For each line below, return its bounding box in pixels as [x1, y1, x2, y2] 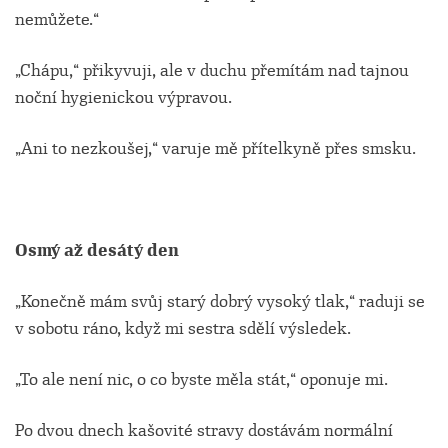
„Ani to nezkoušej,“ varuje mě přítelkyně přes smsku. [15, 138, 416, 160]
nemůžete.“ [15, 9, 99, 31]
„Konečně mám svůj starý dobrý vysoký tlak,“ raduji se [15, 291, 425, 313]
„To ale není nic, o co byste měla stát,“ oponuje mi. [15, 369, 388, 391]
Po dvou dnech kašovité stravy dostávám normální [15, 420, 393, 442]
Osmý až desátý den [15, 240, 179, 262]
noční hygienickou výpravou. [15, 87, 232, 109]
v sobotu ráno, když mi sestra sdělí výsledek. [15, 318, 351, 340]
